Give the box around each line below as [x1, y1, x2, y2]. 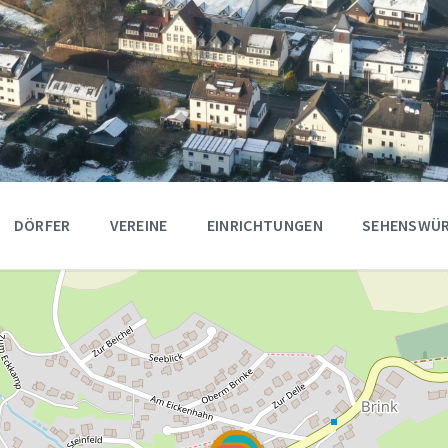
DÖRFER [13, 215, 71, 235]
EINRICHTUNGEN [206, 215, 323, 235]
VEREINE [109, 215, 168, 235]
